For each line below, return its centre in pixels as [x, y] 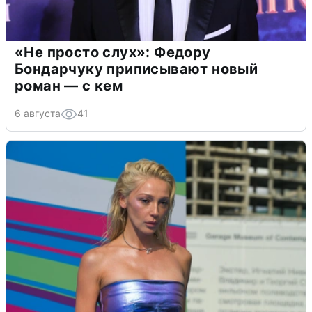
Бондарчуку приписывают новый [136, 69]
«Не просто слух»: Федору [113, 52]
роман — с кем [69, 85]
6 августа [38, 113]
